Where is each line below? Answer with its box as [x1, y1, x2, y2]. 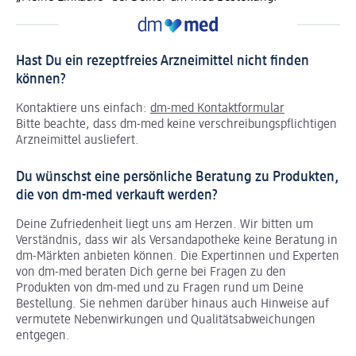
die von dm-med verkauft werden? [16, 188, 218, 203]
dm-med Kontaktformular [150, 102, 284, 115]
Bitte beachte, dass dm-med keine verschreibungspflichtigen [16, 118, 337, 131]
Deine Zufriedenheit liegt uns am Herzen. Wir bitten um [16, 218, 313, 231]
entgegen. [16, 329, 70, 342]
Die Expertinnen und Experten [180, 250, 339, 263]
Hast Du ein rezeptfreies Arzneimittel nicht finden [16, 53, 309, 68]
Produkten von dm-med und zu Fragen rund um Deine [16, 281, 304, 295]
